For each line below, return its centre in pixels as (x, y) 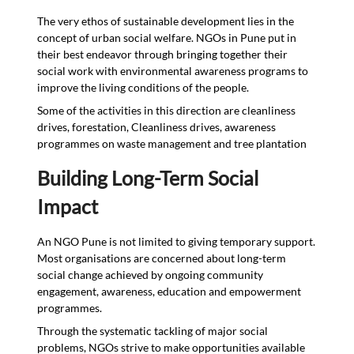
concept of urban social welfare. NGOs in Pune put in (167, 37)
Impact (68, 206)
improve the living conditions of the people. (143, 87)
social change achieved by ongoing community (151, 274)
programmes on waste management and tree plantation (172, 143)
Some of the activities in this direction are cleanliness (167, 110)
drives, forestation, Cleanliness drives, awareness (157, 126)
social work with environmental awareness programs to (173, 70)
